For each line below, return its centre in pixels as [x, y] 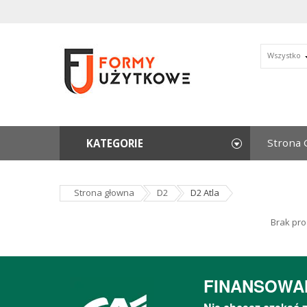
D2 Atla [205, 193]
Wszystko [284, 55]
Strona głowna [104, 193]
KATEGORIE [115, 143]
